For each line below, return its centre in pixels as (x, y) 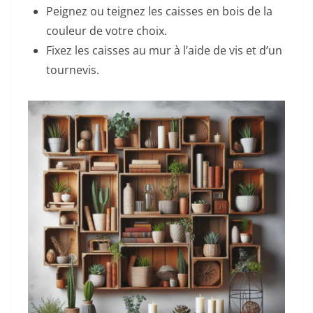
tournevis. (73, 70)
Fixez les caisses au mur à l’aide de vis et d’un (164, 51)
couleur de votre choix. (107, 31)
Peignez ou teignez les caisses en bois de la (159, 12)
